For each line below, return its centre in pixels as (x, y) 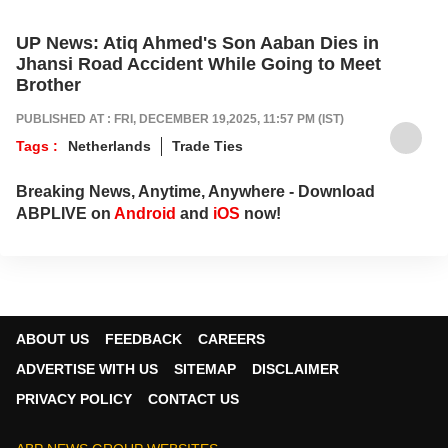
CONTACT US (193, 398)
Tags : (37, 145)
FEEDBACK (143, 338)
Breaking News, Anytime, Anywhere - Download (195, 191)
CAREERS (231, 338)
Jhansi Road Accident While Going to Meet (198, 63)
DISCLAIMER (295, 368)
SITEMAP (205, 368)
